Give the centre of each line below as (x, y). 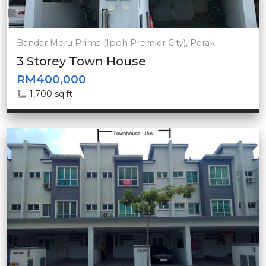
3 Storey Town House (81, 61)
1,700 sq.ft (51, 94)
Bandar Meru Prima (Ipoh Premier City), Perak (116, 43)
